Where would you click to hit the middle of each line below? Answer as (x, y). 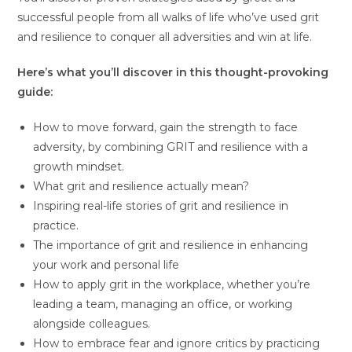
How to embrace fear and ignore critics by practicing (177, 343)
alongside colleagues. (92, 323)
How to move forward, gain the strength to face (166, 127)
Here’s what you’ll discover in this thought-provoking (173, 72)
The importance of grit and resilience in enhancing (171, 245)
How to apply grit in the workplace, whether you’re (172, 284)
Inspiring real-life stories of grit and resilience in (161, 205)
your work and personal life (106, 264)
